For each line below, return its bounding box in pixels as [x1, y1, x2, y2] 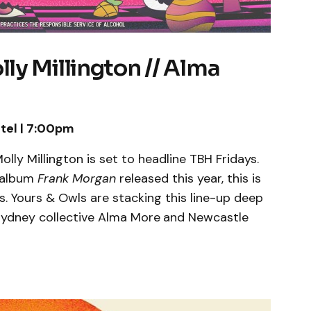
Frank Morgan [37, 169, 116, 187]
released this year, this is [116, 169, 261, 187]
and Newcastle [163, 208, 249, 226]
